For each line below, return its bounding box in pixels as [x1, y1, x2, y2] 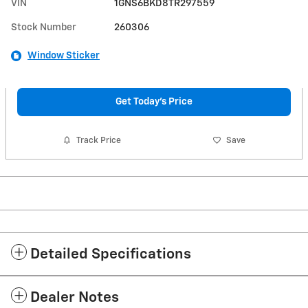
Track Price [76, 135, 122, 145]
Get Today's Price [115, 96, 192, 107]
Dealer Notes [30, 291, 119, 306]
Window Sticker [27, 50, 100, 60]
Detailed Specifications [30, 247, 191, 263]
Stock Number [11, 22, 76, 32]
